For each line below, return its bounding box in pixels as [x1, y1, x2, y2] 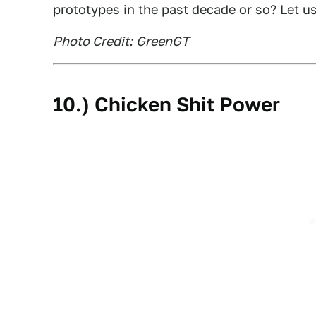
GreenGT [136, 34, 189, 49]
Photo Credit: [53, 34, 133, 49]
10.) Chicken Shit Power [53, 92, 280, 116]
